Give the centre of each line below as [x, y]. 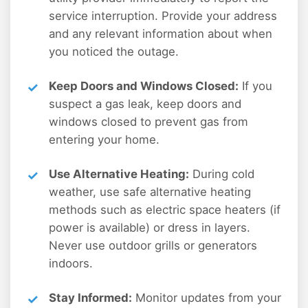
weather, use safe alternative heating [150, 191]
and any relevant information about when [161, 33]
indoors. [71, 263]
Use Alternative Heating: [119, 174]
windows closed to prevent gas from [148, 121]
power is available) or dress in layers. [150, 227]
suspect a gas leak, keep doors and [145, 103]
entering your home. [104, 139]
